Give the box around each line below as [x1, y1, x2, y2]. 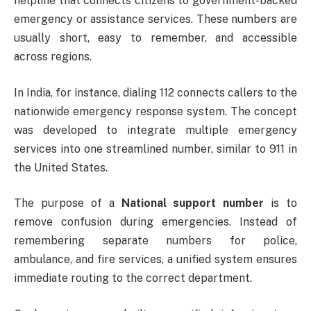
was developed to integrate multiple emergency [14, 123, 297, 137]
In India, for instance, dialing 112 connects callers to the [14, 85, 297, 99]
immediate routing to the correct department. [14, 271, 252, 285]
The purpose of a [14, 196, 121, 210]
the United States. [14, 160, 108, 174]
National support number [121, 196, 264, 210]
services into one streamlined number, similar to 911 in [14, 142, 297, 155]
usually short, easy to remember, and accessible [14, 31, 297, 45]
